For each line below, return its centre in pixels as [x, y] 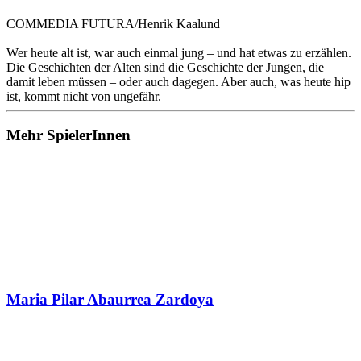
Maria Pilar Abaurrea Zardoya [110, 299]
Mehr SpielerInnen [68, 135]
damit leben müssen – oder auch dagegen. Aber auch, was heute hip [178, 81]
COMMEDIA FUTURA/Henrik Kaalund [113, 23]
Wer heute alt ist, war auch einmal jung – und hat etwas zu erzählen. [179, 52]
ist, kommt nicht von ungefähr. [84, 96]
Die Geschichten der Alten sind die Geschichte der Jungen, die [165, 67]
